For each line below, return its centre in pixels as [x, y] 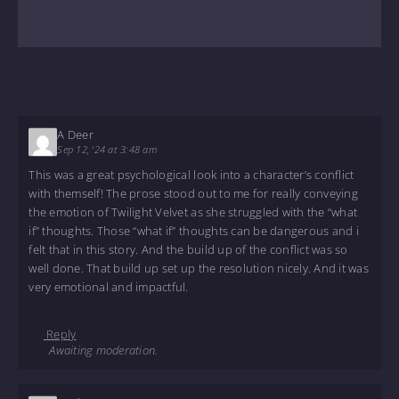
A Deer [75, 135]
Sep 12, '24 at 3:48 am [107, 150]
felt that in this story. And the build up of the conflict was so [188, 250]
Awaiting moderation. [101, 350]
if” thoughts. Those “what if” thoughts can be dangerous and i [194, 231]
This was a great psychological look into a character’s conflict [191, 175]
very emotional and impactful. [109, 287]
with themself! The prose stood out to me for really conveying [193, 194]
